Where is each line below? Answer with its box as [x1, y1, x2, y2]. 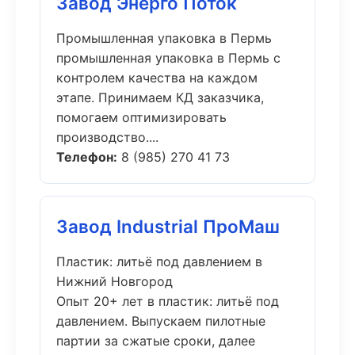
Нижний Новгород [56, 273, 173, 289]
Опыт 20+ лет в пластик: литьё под [56, 293, 279, 309]
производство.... [56, 129, 158, 145]
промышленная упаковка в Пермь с [56, 50, 281, 66]
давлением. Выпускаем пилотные [56, 313, 265, 329]
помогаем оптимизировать [56, 109, 227, 125]
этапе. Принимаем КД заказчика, [56, 90, 264, 105]
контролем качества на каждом [56, 70, 258, 86]
